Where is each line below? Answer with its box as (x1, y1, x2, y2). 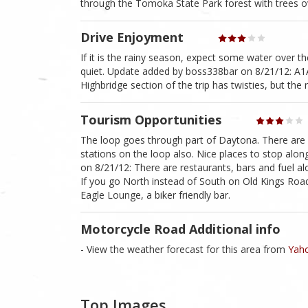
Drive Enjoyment (80, 29, 184, 46)
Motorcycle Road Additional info (80, 220, 280, 237)
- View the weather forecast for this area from (80, 242, 288, 256)
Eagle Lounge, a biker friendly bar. (80, 188, 230, 201)
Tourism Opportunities (80, 111, 221, 128)
